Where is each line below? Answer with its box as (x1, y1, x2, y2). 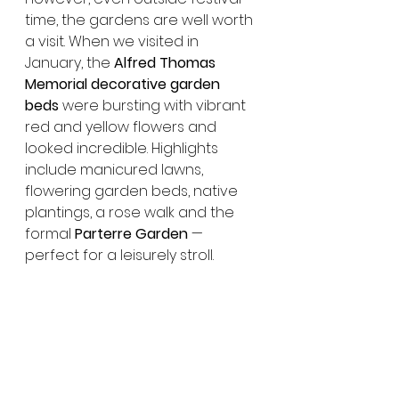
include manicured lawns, (25, 159, 207, 180)
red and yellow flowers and (25, 116, 220, 137)
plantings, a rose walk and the (25, 201, 238, 223)
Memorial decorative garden (25, 73, 224, 94)
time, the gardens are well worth (25, 9, 256, 30)
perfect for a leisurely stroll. (25, 244, 214, 265)
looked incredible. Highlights (25, 137, 222, 159)
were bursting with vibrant (59, 94, 249, 116)
